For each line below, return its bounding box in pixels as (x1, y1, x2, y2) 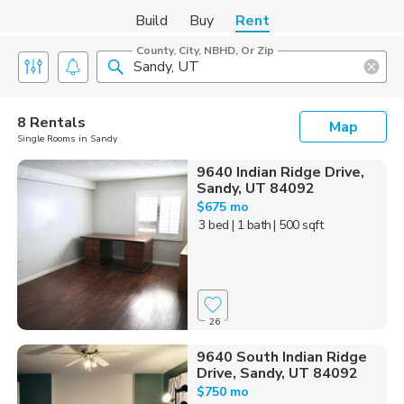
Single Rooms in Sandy (17, 133, 117, 145)
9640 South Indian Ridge (196, 346, 367, 367)
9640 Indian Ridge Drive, (196, 162, 364, 182)
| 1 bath (231, 216, 271, 234)
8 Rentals (17, 113, 86, 133)
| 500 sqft (273, 216, 324, 234)
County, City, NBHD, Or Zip (136, 43, 274, 58)
